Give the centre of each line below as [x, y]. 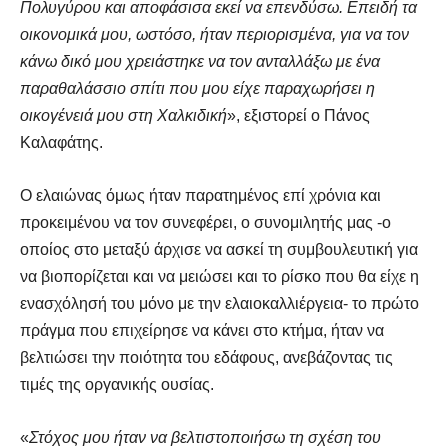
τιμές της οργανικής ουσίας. [117, 385]
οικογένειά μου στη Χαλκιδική [123, 116]
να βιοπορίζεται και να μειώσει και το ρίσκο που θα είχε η [219, 277]
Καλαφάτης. [61, 143]
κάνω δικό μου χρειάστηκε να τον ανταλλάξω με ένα [200, 62]
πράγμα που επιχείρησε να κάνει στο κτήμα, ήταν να [202, 331]
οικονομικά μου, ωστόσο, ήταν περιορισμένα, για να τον [214, 35]
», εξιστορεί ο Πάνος [298, 116]
